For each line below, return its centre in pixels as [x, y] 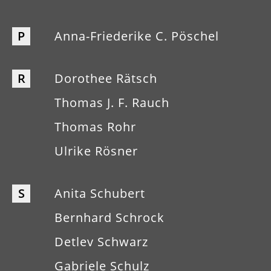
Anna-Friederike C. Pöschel [137, 36]
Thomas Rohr [95, 127]
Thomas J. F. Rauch [112, 103]
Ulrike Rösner [96, 151]
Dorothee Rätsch [106, 78]
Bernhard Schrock [109, 217]
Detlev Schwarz [101, 242]
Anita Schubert [100, 193]
